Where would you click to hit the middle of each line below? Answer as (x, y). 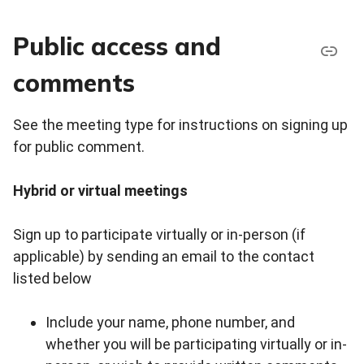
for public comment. (79, 147)
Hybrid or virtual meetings (100, 191)
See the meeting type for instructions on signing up (180, 125)
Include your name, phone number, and (170, 323)
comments (74, 83)
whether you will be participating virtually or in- (196, 344)
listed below (52, 279)
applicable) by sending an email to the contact (164, 257)
